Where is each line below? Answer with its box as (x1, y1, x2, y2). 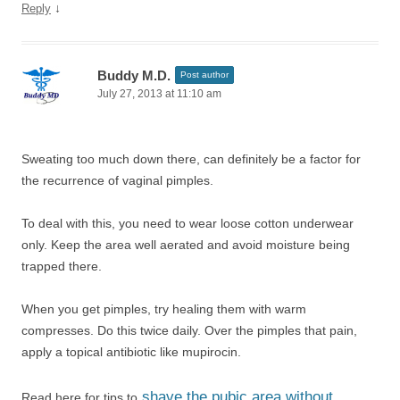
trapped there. (21, 259, 102, 273)
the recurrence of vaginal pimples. (21, 173, 213, 187)
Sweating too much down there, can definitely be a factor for (21, 152, 361, 166)
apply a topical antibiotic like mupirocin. (21, 345, 241, 359)
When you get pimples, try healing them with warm (21, 302, 306, 316)
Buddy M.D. (97, 68, 171, 83)
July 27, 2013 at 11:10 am (97, 87, 221, 100)
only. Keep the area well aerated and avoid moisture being (21, 237, 350, 252)
